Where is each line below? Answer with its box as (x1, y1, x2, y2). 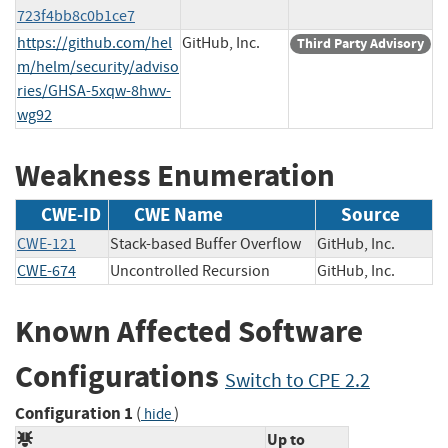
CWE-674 (17, 261, 76, 282)
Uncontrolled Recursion (110, 261, 270, 282)
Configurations (15, 356, 225, 398)
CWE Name (134, 202, 223, 228)
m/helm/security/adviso (17, 56, 179, 77)
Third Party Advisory (297, 33, 424, 53)
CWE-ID (41, 202, 101, 228)
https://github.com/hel (17, 32, 172, 53)
